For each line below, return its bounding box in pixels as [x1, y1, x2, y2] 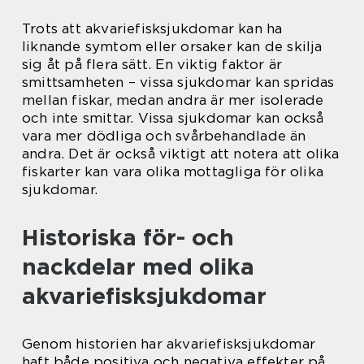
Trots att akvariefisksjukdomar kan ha [22, 19, 283, 37]
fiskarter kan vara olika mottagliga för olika [22, 162, 324, 180]
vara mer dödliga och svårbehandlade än [22, 127, 306, 144]
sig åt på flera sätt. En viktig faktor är [22, 55, 283, 72]
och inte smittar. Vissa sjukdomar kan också [22, 109, 324, 126]
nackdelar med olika [22, 252, 254, 280]
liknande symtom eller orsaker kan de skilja [22, 37, 323, 54]
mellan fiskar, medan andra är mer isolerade [22, 91, 324, 108]
